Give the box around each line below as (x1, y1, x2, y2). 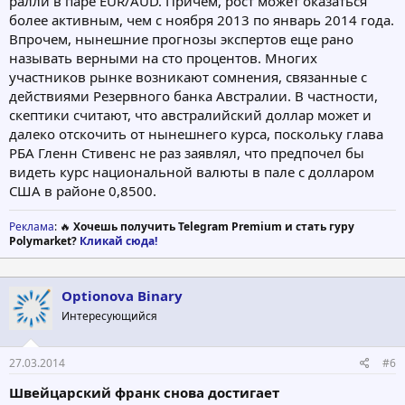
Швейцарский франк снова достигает (9, 382, 279, 401)
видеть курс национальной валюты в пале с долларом (9, 163, 374, 182)
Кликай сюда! (80, 233, 157, 250)
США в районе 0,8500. (9, 182, 156, 201)
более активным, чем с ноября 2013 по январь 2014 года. (9, 11, 394, 30)
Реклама (9, 219, 54, 235)
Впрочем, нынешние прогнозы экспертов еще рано (9, 30, 353, 49)
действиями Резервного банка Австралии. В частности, (9, 87, 378, 106)
